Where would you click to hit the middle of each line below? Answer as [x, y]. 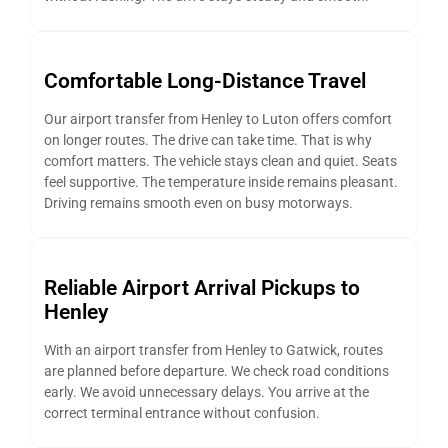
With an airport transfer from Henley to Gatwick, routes [213, 351]
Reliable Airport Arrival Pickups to [202, 288]
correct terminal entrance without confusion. [182, 414]
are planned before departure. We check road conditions [216, 372]
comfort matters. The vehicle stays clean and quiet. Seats [220, 162]
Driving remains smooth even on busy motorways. [198, 204]
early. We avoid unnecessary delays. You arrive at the [206, 393]
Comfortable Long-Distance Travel [205, 81]
